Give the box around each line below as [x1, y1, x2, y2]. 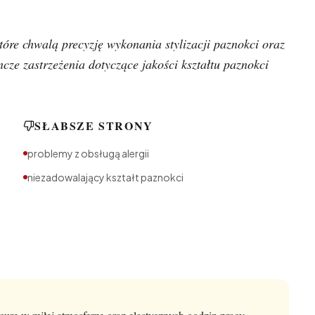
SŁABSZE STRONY [34, 117, 153, 134]
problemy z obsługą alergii [27, 147, 150, 160]
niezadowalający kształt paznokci [27, 171, 184, 184]
